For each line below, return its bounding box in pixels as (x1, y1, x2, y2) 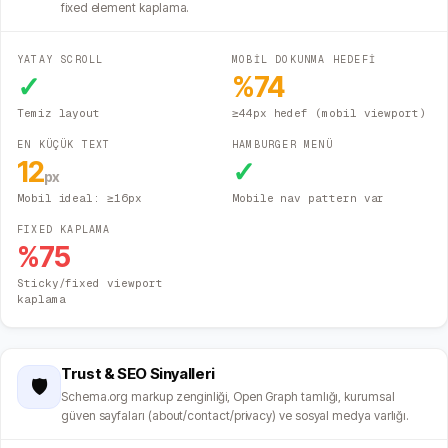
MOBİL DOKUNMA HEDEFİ (232, 53, 376, 67)
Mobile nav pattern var (232, 191, 385, 206)
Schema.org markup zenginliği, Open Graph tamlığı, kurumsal (61, 389, 395, 405)
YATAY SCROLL (17, 53, 104, 67)
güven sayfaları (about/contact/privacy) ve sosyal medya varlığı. (61, 408, 410, 424)
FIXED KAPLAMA (17, 223, 111, 237)
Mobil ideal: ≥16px (17, 191, 142, 206)
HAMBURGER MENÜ (232, 138, 333, 152)
